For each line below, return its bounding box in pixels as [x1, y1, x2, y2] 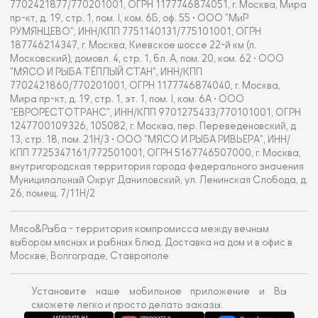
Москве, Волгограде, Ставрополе [10, 250, 169, 261]
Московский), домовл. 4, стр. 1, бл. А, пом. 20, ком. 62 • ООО [10, 53, 284, 64]
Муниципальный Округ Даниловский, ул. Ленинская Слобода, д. [10, 174, 308, 185]
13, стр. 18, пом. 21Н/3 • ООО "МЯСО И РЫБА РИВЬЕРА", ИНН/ [10, 133, 290, 145]
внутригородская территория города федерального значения [10, 160, 304, 172]
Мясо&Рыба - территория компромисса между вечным [10, 223, 269, 234]
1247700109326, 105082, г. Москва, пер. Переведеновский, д [10, 120, 296, 131]
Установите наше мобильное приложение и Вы [31, 285, 287, 297]
